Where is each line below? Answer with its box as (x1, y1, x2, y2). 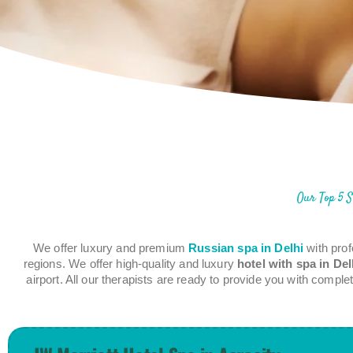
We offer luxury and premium (32, 242, 189, 255)
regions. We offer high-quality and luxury (23, 258, 238, 270)
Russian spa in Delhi (188, 242, 304, 255)
